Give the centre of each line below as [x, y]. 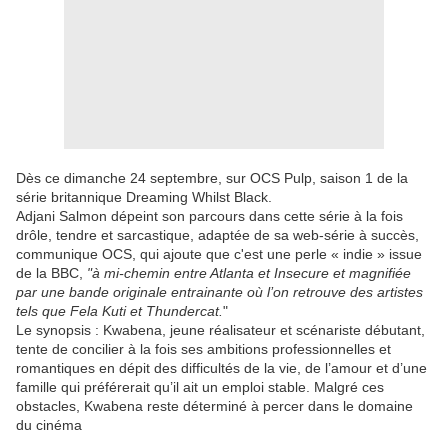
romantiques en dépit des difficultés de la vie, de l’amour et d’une [221, 368]
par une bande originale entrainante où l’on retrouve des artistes [219, 292]
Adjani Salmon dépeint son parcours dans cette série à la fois [209, 216]
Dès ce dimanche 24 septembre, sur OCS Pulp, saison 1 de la [212, 178]
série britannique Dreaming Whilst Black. [144, 197]
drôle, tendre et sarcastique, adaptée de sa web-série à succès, [217, 235]
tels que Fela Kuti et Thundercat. [119, 311]
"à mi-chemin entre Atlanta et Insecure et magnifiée [249, 273]
